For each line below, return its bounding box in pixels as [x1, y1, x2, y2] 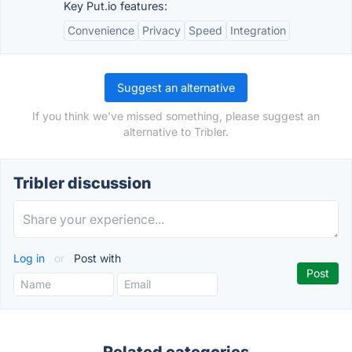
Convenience [68, 24, 134, 37]
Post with [71, 251, 121, 265]
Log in [13, 251, 48, 265]
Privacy [142, 24, 181, 37]
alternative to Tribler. [123, 125, 229, 138]
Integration [230, 24, 286, 37]
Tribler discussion [13, 174, 151, 192]
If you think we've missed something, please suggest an [32, 109, 320, 123]
